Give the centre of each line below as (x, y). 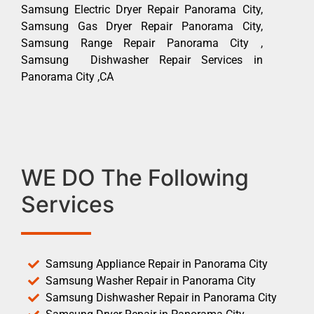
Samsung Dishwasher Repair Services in (142, 60)
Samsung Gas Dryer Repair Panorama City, (142, 27)
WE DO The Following (135, 177)
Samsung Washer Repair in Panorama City (151, 280)
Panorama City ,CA (67, 77)
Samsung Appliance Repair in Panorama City (157, 264)
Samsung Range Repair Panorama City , (142, 43)
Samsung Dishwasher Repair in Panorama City (161, 297)
